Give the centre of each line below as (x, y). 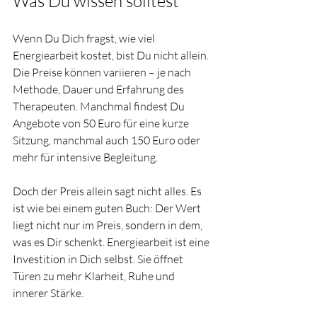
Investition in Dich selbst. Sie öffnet (99, 259)
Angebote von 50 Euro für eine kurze (102, 123)
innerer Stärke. (48, 293)
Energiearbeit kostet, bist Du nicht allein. (112, 55)
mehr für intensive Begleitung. (85, 157)
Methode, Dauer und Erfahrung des (99, 89)
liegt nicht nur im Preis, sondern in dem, (109, 225)
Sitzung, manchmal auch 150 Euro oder (108, 140)
